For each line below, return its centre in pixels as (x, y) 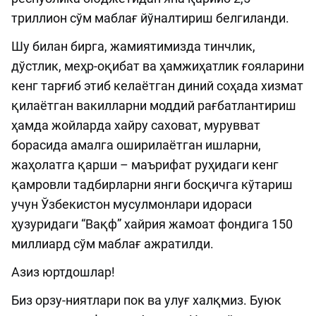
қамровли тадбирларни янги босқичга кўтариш (152, 185)
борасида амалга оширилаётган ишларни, (136, 145)
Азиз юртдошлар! (63, 272)
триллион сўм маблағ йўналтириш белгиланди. (152, 18)
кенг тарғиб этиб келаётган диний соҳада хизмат (157, 86)
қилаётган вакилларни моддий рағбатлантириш (154, 106)
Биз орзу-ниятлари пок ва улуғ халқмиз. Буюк (146, 300)
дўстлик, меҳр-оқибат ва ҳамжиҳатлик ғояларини (158, 66)
